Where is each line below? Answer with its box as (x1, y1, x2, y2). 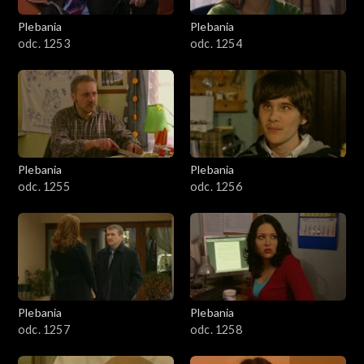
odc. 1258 (190, 323, 242, 337)
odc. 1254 (190, 37, 242, 51)
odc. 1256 (190, 180, 242, 194)
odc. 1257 (18, 323, 70, 337)
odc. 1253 (18, 37, 70, 51)
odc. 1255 (18, 180, 70, 194)
